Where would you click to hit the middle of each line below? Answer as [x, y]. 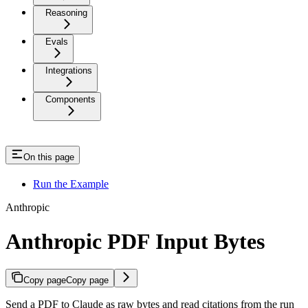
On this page [49, 157]
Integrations [69, 71]
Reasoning [66, 13]
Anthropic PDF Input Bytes [135, 241]
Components [70, 100]
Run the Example [71, 184]
